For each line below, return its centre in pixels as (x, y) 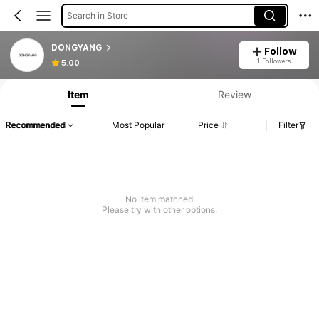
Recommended (35, 125)
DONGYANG (76, 47)
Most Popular (138, 125)
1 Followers (274, 61)
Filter (288, 125)
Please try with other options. (159, 210)
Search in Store (97, 15)
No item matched (159, 199)
